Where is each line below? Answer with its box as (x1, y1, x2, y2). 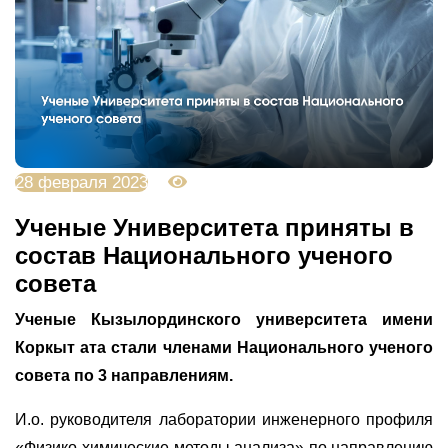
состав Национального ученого (15, 241, 393, 269)
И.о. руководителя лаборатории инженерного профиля (15, 410, 433, 428)
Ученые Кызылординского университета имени (15, 310, 433, 328)
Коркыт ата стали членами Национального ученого (15, 338, 433, 356)
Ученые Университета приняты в (15, 213, 414, 241)
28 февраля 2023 (15, 172, 148, 192)
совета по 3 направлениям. (15, 366, 233, 384)
